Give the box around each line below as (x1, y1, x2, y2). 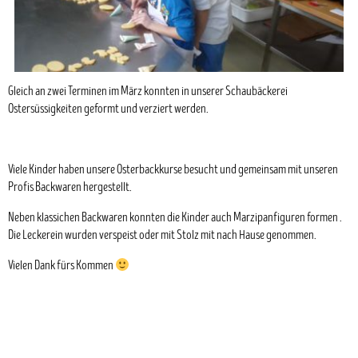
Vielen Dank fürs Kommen (8, 260, 115, 273)
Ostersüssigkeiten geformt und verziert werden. (8, 103, 209, 117)
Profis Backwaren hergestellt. (8, 181, 132, 195)
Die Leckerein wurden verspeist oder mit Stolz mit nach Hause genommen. (8, 229, 316, 243)
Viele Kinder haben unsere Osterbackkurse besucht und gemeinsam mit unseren (8, 164, 338, 177)
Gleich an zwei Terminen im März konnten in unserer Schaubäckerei (8, 86, 288, 99)
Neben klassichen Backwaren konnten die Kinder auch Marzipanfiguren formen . (8, 212, 342, 225)
